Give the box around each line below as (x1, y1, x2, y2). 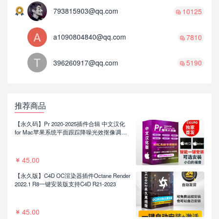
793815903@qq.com (53, 6, 119, 16)
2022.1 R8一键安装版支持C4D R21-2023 (15, 180, 116, 188)
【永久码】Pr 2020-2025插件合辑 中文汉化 (15, 120, 125, 128)
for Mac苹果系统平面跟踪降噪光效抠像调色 (15, 128, 127, 136)
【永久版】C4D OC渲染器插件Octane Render (15, 172, 131, 180)
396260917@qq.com (53, 57, 119, 67)
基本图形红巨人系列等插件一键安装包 (15, 136, 114, 145)
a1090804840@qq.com (53, 32, 127, 42)
